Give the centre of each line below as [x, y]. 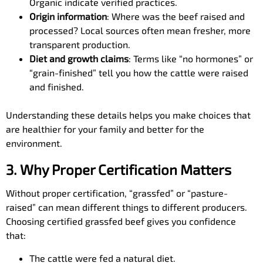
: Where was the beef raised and [176, 16]
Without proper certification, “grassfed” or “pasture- [117, 193]
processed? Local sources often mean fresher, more [140, 30]
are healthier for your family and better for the [105, 129]
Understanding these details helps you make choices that [128, 115]
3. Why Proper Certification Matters [119, 169]
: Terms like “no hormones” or [191, 58]
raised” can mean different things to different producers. [127, 207]
